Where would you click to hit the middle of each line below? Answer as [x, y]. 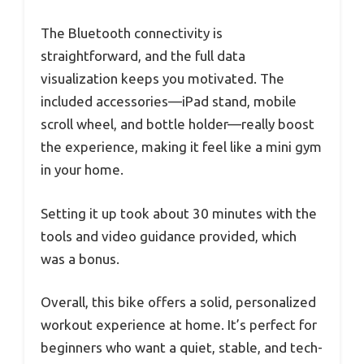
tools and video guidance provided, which [169, 236]
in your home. [82, 170]
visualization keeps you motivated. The [162, 79]
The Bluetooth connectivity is [132, 33]
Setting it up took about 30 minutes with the [179, 213]
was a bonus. [80, 258]
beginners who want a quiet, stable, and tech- [182, 348]
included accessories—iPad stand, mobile [169, 102]
